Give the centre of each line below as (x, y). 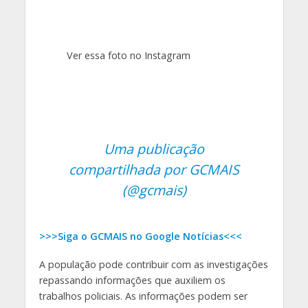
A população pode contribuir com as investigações (153, 264)
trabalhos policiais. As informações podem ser (143, 296)
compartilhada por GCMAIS (154, 169)
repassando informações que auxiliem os (132, 280)
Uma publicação (154, 148)
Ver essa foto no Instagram (128, 55)
